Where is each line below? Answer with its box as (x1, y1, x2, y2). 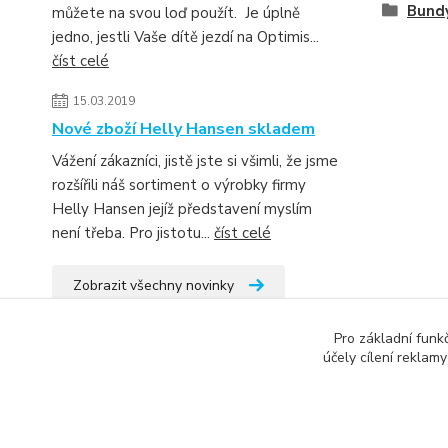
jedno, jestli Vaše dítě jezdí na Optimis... (52, 27, 319, 47)
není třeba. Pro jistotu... (52, 223, 214, 243)
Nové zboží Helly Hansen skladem (52, 118, 315, 140)
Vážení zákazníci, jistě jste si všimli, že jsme (52, 151, 338, 171)
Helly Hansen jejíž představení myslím (52, 199, 312, 219)
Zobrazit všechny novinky (73, 276, 234, 295)
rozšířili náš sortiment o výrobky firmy (52, 175, 306, 195)
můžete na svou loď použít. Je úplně (52, 3, 300, 23)
